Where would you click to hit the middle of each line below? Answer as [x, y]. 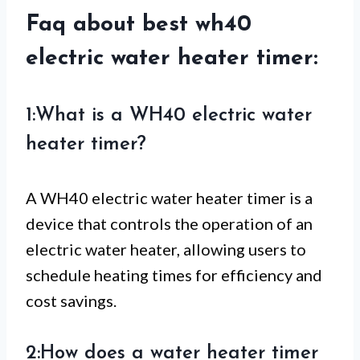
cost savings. [71, 300]
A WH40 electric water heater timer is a [169, 197]
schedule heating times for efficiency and [174, 274]
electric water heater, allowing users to [166, 249]
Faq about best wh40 [139, 25]
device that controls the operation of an [169, 223]
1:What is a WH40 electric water [169, 115]
